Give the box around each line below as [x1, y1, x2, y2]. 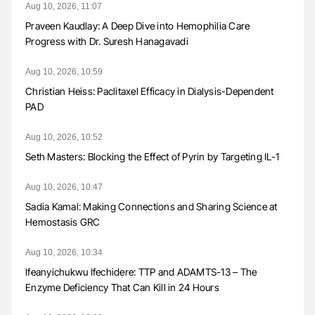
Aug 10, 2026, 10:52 [25, 131, 103, 142]
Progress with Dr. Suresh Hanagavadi [25, 34, 188, 47]
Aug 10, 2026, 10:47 [25, 181, 103, 192]
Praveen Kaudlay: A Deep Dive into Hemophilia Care [25, 19, 250, 32]
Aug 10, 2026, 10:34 [25, 247, 103, 257]
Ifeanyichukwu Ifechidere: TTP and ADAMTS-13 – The [25, 265, 257, 278]
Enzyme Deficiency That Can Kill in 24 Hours [25, 281, 221, 293]
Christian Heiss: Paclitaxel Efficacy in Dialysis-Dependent [25, 84, 274, 97]
